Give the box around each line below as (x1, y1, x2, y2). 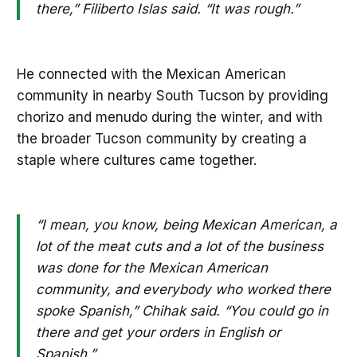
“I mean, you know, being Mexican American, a (35, 217, 337, 233)
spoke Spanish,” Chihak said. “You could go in (35, 303, 328, 320)
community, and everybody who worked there (35, 281, 331, 298)
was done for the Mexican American (35, 260, 268, 277)
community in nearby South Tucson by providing (16, 87, 328, 104)
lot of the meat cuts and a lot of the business (35, 238, 324, 255)
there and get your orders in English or (35, 324, 280, 341)
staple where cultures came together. (16, 151, 257, 168)
